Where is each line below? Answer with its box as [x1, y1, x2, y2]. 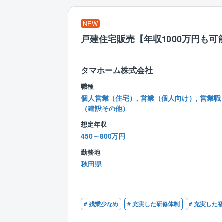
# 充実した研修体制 [127, 199, 180, 208]
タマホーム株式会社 [81, 64, 153, 76]
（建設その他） [81, 103, 129, 113]
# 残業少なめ [84, 199, 118, 208]
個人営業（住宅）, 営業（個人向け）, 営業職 [81, 93, 221, 103]
